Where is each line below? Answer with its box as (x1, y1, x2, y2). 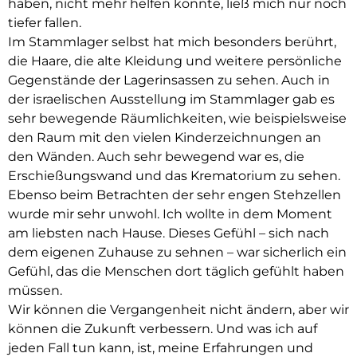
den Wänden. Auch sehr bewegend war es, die (8, 149, 304, 165)
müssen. (8, 283, 62, 299)
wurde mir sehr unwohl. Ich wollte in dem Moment (8, 206, 332, 222)
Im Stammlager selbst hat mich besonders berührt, (8, 34, 336, 50)
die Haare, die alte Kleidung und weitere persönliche (8, 53, 342, 69)
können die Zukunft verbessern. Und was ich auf (8, 321, 317, 337)
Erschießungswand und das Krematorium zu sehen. (8, 168, 340, 184)
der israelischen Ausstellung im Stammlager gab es (8, 92, 335, 108)
